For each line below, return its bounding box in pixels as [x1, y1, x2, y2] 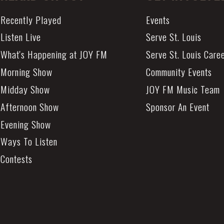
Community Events [145, 64, 212, 79]
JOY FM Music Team [145, 81, 220, 96]
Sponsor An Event [145, 99, 209, 114]
